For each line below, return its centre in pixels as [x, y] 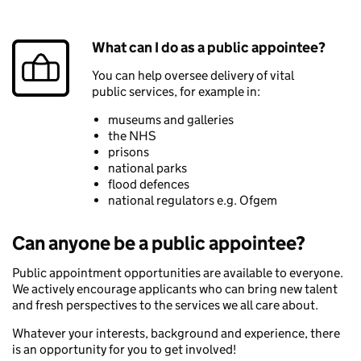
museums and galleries [170, 119]
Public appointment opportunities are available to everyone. [178, 272]
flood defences [148, 184]
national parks [147, 168]
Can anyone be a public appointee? [159, 243]
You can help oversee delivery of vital [193, 75]
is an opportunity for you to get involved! [124, 349]
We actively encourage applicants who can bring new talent [175, 288]
